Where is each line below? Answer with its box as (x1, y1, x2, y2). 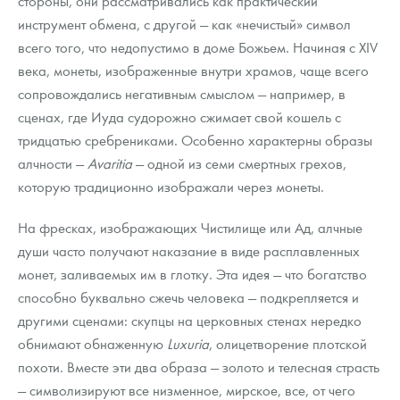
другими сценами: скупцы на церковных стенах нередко (18, 311, 362, 330)
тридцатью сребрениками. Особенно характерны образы (18, 130, 372, 150)
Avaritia (87, 154, 132, 173)
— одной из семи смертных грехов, (132, 154, 346, 173)
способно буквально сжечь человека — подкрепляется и (18, 287, 359, 307)
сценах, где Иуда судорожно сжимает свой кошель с (18, 107, 341, 127)
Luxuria (167, 334, 209, 354)
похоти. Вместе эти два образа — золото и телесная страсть (18, 357, 379, 377)
